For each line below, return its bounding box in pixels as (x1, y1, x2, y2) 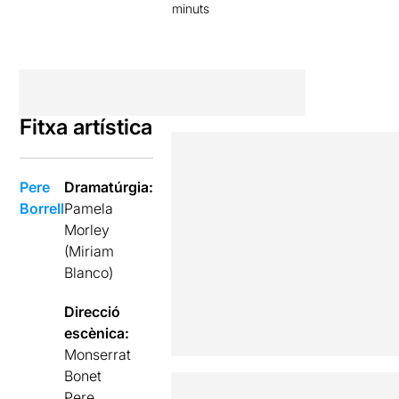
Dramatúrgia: (64, 177, 154, 196)
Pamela (64, 199, 114, 217)
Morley (64, 220, 110, 239)
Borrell (20, 199, 65, 217)
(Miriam (64, 241, 115, 260)
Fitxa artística (20, 113, 153, 140)
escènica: (64, 323, 130, 342)
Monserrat (64, 345, 132, 363)
